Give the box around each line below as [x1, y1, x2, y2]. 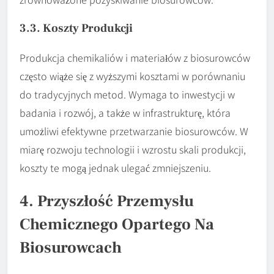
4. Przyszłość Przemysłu [20, 191, 194, 212]
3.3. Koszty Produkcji [20, 20, 133, 35]
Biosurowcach [20, 237, 122, 259]
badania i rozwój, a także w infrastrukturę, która [20, 105, 231, 120]
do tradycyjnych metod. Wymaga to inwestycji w [20, 86, 235, 102]
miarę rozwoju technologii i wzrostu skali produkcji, [20, 141, 246, 157]
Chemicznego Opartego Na [20, 214, 214, 235]
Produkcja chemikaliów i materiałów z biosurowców [20, 50, 250, 65]
